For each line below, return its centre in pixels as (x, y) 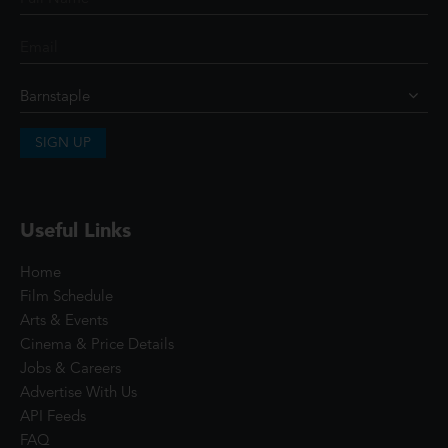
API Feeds (53, 417)
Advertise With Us (78, 393)
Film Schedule (66, 297)
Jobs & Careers (70, 369)
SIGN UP (63, 143)
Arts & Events (64, 321)
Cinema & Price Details (97, 345)
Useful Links (75, 230)
